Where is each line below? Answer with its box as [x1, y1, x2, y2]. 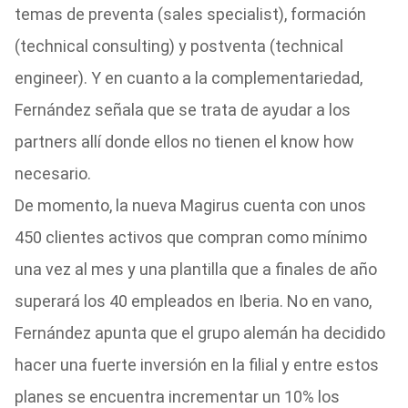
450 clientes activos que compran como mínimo [14, 228, 367, 247]
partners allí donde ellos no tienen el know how [14, 132, 354, 151]
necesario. [14, 164, 91, 183]
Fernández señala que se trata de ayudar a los [14, 100, 351, 119]
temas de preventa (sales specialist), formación [14, 5, 366, 24]
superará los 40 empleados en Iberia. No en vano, [14, 291, 372, 311]
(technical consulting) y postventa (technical [14, 36, 343, 56]
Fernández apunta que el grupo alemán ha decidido [14, 323, 385, 342]
